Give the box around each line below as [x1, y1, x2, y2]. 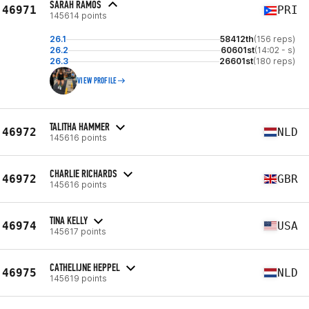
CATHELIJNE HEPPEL [50, 260, 120, 274]
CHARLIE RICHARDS [50, 166, 117, 180]
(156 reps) [254, 34, 295, 44]
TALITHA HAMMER [50, 119, 110, 133]
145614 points [50, 10, 107, 21]
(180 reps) [253, 56, 295, 66]
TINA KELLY [50, 213, 88, 227]
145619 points [50, 272, 107, 283]
